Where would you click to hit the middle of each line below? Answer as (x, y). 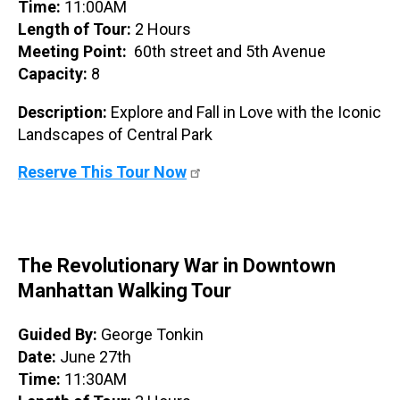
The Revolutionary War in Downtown (177, 266)
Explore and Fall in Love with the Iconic (246, 112)
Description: (64, 112)
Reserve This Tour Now (102, 172)
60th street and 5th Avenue (230, 52)
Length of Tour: (75, 29)
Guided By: (59, 335)
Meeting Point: (76, 52)
